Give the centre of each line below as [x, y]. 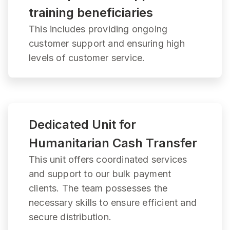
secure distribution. [70, 217]
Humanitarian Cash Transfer [113, 143]
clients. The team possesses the [98, 188]
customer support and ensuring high [107, 43]
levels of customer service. [87, 57]
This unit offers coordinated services [108, 159]
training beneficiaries [91, 12]
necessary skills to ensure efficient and [113, 202]
